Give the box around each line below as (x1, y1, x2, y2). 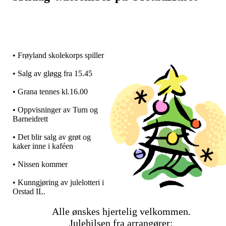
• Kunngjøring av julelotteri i (13, 178, 104, 187)
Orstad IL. (13, 187, 45, 196)
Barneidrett (13, 114, 48, 123)
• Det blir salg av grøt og (13, 132, 91, 141)
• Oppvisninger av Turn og (13, 105, 98, 114)
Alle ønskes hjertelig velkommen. (51, 205, 191, 217)
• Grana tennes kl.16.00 (13, 87, 88, 96)
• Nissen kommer (13, 159, 68, 168)
